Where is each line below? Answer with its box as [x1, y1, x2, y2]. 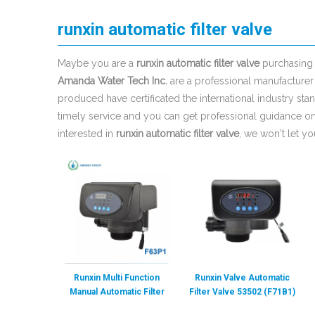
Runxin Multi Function [74, 273, 160, 283]
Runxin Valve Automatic [194, 273, 290, 283]
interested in [58, 128, 116, 139]
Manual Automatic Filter [69, 287, 165, 297]
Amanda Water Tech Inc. [58, 75, 167, 86]
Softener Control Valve [70, 301, 164, 311]
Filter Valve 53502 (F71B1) [188, 287, 295, 297]
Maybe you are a [58, 58, 136, 69]
